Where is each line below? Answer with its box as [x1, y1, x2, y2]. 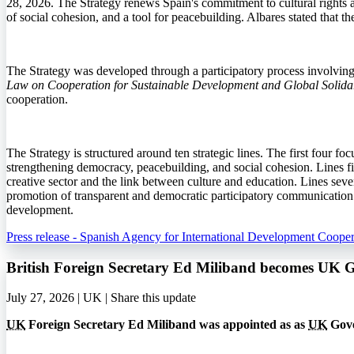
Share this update [111, 291, 196, 305]
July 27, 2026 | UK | [6, 291, 111, 305]
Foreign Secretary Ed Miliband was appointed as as [25, 318, 308, 332]
